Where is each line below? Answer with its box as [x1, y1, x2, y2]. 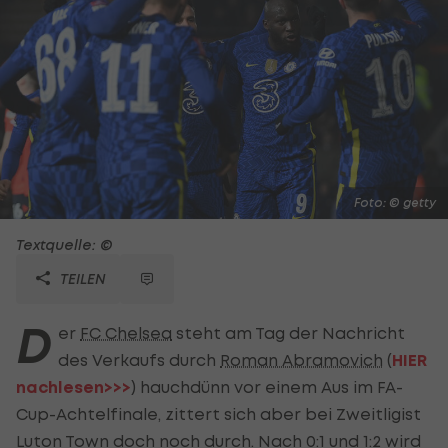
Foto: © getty [354, 194, 436, 210]
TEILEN [56, 269, 106, 287]
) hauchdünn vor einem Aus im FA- [131, 376, 403, 397]
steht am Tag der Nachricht [172, 322, 405, 343]
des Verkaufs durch [58, 349, 220, 370]
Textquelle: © [16, 235, 113, 253]
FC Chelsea [80, 322, 172, 343]
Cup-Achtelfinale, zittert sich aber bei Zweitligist [16, 403, 421, 424]
